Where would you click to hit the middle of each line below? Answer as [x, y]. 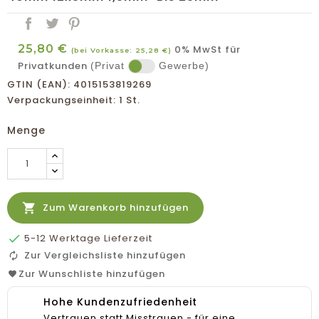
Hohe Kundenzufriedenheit [120, 302]
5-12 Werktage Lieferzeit [87, 238]
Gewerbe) [184, 66]
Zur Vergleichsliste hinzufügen [105, 255]
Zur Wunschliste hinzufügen [92, 274]
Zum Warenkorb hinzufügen [116, 208]
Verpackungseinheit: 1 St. [74, 100]
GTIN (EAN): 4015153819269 [79, 84]
